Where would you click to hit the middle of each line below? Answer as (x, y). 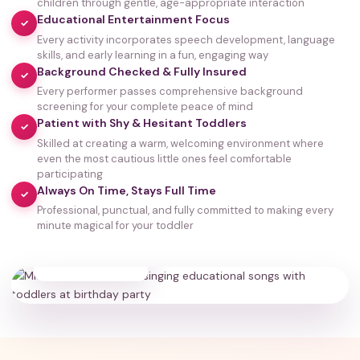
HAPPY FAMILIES (91, 256)
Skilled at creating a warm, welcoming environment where (180, 143)
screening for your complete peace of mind (145, 107)
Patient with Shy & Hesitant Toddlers (142, 123)
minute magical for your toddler (115, 226)
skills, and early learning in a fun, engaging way (153, 55)
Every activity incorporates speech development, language (186, 39)
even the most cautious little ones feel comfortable (164, 158)
